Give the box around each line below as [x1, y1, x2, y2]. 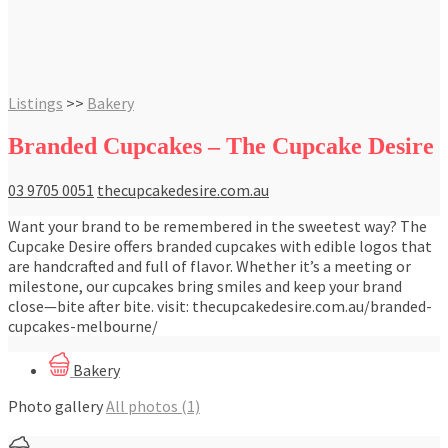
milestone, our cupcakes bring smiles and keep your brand [8, 275, 402, 296]
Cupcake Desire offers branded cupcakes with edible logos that [8, 235, 432, 256]
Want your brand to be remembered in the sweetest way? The [8, 215, 427, 236]
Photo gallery [8, 395, 103, 416]
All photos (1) [106, 395, 200, 416]
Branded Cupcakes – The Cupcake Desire [8, 132, 434, 159]
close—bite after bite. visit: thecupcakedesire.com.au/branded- [8, 295, 432, 316]
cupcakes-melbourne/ [8, 315, 158, 336]
